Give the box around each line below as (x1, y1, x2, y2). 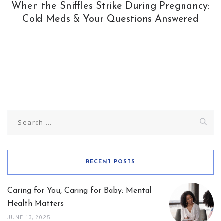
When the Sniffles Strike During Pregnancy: (11, 1, 210, 12)
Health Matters (7, 200, 64, 208)
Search (7, 110, 31, 120)
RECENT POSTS (86, 159, 135, 165)
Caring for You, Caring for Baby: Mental (7, 187, 151, 195)
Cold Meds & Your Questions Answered (22, 14, 199, 25)
